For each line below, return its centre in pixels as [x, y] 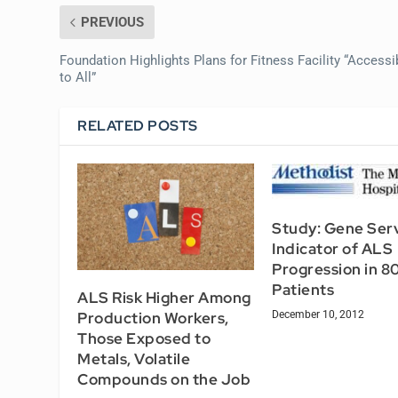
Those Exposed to [144, 338]
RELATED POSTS [138, 126]
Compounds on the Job [164, 379]
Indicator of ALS [332, 248]
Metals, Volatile [134, 358]
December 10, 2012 [318, 314]
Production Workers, [153, 318]
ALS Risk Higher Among [164, 297]
